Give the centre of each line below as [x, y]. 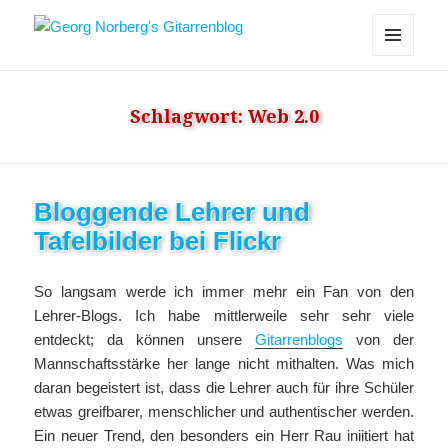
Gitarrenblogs [298, 340]
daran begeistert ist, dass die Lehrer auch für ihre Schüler [224, 388]
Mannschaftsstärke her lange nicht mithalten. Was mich [224, 364]
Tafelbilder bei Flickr [158, 241]
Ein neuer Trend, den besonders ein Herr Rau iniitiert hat [224, 436]
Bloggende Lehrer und [172, 212]
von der [378, 340]
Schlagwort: [188, 116]
